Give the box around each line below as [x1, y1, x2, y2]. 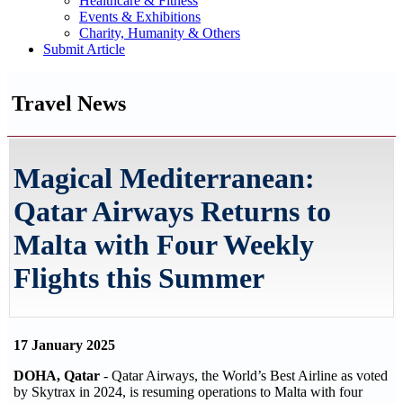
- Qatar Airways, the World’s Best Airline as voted [100, 368, 388, 383]
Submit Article [43, 41, 125, 57]
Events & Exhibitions [79, 9, 201, 24]
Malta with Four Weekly [13, 228, 314, 262]
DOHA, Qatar [13, 368, 100, 383]
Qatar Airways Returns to [13, 195, 331, 228]
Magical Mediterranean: [13, 162, 315, 195]
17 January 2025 [13, 337, 115, 353]
